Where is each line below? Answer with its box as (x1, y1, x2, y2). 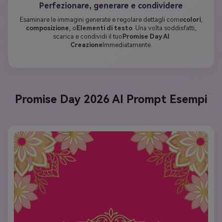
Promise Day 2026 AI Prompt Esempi (15, 93, 207, 106)
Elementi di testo (76, 24, 132, 32)
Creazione (70, 41, 103, 49)
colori (182, 15, 201, 23)
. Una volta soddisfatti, (132, 24, 197, 32)
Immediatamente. (102, 41, 152, 49)
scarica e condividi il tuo (53, 32, 122, 40)
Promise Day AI (122, 32, 169, 40)
